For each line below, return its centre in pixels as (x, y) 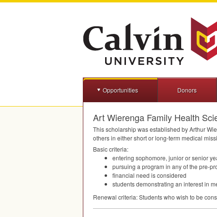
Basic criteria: (111, 149)
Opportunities (120, 90)
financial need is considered (149, 175)
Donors (187, 90)
